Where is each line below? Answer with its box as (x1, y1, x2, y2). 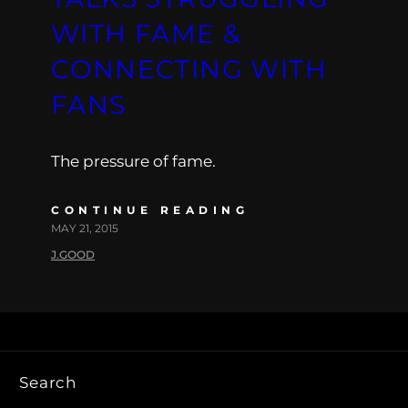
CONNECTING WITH (51, 53, 327, 85)
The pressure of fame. (51, 151, 216, 170)
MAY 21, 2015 (51, 220, 118, 235)
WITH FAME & (51, 17, 242, 49)
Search (19, 372, 77, 392)
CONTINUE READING (51, 202, 249, 217)
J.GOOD (51, 247, 95, 261)
